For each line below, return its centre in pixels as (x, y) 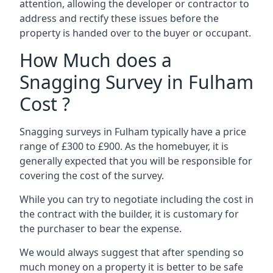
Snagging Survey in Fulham (136, 82)
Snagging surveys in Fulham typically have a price (133, 132)
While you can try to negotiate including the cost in (136, 199)
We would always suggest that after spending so (132, 252)
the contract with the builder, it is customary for (129, 214)
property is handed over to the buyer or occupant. (135, 33)
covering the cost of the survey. (92, 175)
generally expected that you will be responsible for (136, 161)
